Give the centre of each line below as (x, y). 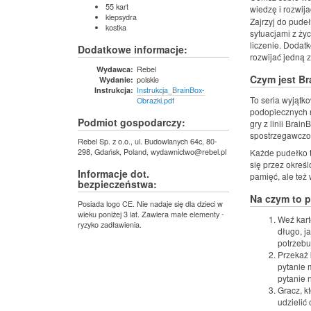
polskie (148, 79)
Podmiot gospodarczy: (132, 122)
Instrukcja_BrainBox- (171, 89)
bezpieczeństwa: (117, 184)
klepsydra (121, 17)
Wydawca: (115, 69)
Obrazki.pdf (155, 100)
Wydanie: (116, 79)
